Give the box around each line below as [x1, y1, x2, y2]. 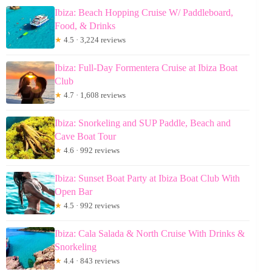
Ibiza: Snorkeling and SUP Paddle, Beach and [55, 118, 231, 129]
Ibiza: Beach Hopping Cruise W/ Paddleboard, [55, 7, 233, 18]
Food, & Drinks [55, 21, 115, 32]
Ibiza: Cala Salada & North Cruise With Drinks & [55, 228, 245, 239]
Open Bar [55, 186, 92, 197]
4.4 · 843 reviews [62, 256, 120, 266]
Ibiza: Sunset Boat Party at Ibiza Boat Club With [55, 173, 240, 184]
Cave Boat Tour [55, 131, 116, 142]
